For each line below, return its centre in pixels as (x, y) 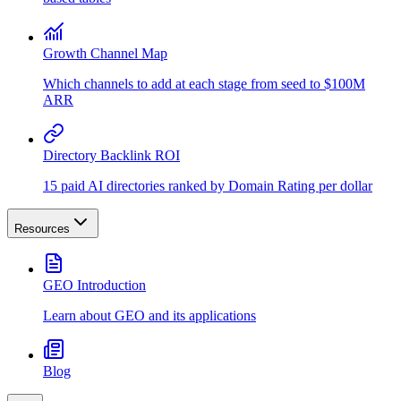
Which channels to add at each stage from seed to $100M (204, 84)
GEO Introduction (94, 285)
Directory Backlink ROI (111, 155)
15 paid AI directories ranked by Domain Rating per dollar (208, 186)
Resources (42, 229)
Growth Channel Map (105, 53)
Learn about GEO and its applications (149, 316)
